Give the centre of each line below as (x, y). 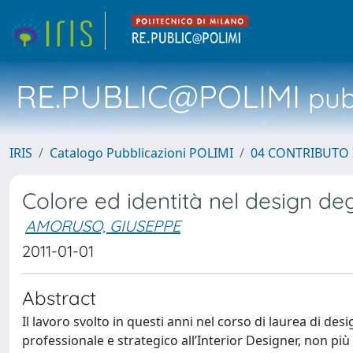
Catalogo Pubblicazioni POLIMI (141, 153)
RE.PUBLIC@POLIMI (158, 96)
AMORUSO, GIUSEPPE (103, 226)
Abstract (59, 298)
